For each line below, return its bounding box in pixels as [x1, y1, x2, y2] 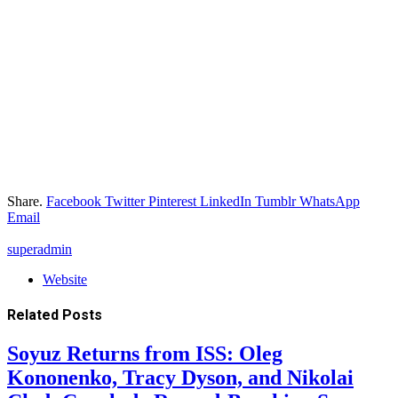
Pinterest [148, 193, 196, 209]
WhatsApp [299, 193, 360, 209]
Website [43, 271, 87, 287]
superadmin [7, 241, 72, 257]
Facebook [46, 193, 101, 209]
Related [7, 306, 62, 324]
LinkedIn [200, 193, 251, 209]
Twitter [105, 193, 145, 209]
